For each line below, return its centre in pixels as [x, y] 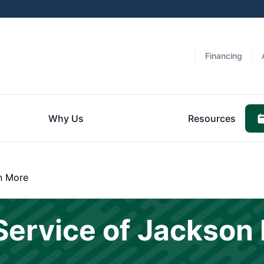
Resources [212, 118]
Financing [224, 56]
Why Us [66, 118]
